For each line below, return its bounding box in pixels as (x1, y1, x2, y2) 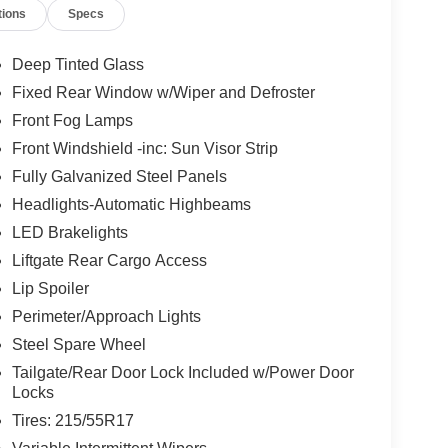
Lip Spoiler (11, 280, 89, 298)
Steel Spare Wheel (11, 336, 146, 354)
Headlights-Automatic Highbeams (11, 196, 251, 214)
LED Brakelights (11, 224, 128, 242)
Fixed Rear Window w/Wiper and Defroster (11, 84, 315, 102)
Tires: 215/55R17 (11, 412, 134, 430)
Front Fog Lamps (11, 112, 133, 130)
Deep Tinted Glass (11, 56, 144, 74)
